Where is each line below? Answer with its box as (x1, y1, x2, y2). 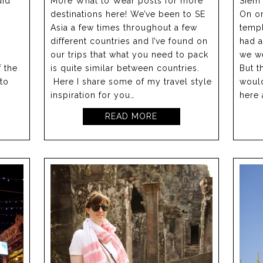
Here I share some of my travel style (50, 77, 213, 87)
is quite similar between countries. (50, 63, 200, 73)
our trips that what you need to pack (50, 50, 209, 60)
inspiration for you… (50, 90, 136, 100)
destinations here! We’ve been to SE (50, 9, 206, 19)
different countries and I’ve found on (50, 36, 208, 46)
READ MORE (105, 112, 158, 122)
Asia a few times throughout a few (50, 23, 198, 33)
